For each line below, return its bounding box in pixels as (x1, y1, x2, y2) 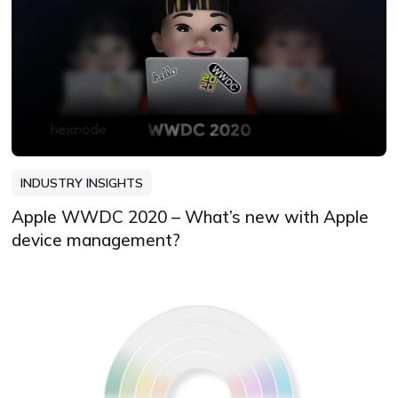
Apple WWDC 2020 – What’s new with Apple (12, 206, 370, 228)
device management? (12, 229, 181, 251)
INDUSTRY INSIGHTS (20, 175, 144, 192)
